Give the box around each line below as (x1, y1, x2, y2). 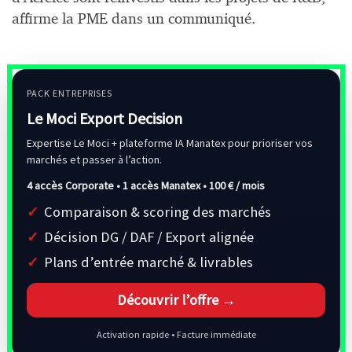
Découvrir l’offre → (116, 290, 236, 309)
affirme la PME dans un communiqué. (12, 12, 255, 27)
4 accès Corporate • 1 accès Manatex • (27, 178, 209, 192)
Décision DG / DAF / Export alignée (44, 227, 254, 246)
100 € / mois (209, 178, 265, 192)
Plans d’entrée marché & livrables (44, 252, 253, 271)
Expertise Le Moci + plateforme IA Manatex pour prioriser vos (27, 135, 313, 150)
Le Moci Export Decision (27, 108, 182, 128)
